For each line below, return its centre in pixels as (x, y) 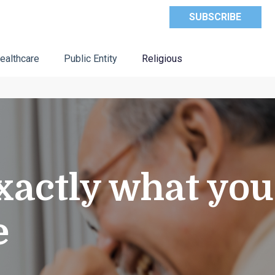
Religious (162, 59)
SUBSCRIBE (215, 17)
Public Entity (90, 59)
